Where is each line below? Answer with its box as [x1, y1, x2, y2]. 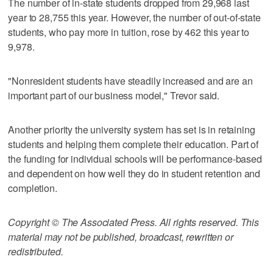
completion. [8, 180, 57, 195]
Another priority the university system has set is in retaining [8, 122, 255, 136]
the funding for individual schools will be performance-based [8, 151, 262, 166]
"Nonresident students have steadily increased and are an [8, 73, 253, 88]
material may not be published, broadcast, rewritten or [8, 229, 233, 244]
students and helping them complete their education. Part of [8, 136, 259, 151]
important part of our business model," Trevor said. [8, 88, 220, 102]
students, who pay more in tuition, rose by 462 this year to [8, 24, 250, 39]
